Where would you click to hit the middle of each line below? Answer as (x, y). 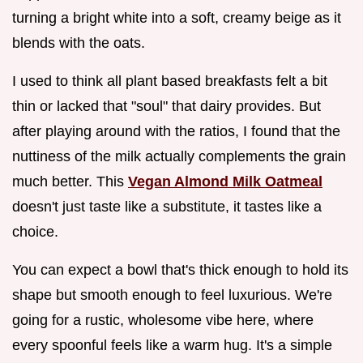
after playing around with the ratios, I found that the (176, 131)
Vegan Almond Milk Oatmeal (225, 181)
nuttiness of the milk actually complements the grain (179, 156)
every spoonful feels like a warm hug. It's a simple (172, 345)
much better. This (70, 181)
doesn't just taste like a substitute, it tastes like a (167, 206)
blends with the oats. (79, 43)
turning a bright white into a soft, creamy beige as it (177, 17)
